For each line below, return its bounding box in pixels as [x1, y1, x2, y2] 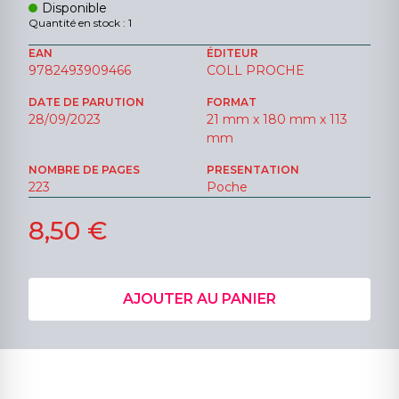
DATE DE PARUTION [28, 95, 144, 110]
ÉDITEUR [207, 46, 258, 61]
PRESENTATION [207, 163, 299, 177]
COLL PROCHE [207, 62, 305, 79]
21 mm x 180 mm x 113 [207, 111, 347, 128]
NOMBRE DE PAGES [28, 163, 140, 177]
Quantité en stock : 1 [28, 16, 132, 30]
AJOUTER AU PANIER [123, 290, 276, 308]
